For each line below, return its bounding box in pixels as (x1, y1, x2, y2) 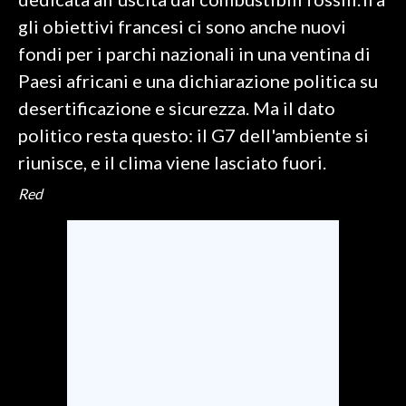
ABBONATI (18, 59, 78, 73)
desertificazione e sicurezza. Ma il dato (18, 97, 335, 119)
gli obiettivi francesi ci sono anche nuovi (18, 15, 346, 37)
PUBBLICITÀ (18, 142, 84, 157)
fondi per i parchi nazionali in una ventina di (18, 43, 371, 64)
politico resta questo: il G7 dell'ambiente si (18, 124, 369, 146)
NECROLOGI (18, 115, 85, 130)
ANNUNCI (18, 88, 71, 102)
